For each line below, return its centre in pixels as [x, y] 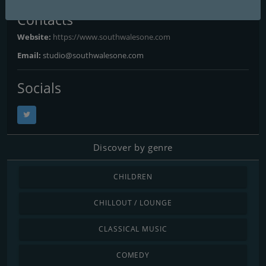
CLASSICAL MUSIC [133, 229]
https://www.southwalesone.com [112, 37]
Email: [30, 55]
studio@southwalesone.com [93, 55]
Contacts [45, 19]
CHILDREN [133, 176]
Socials [39, 88]
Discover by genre [133, 147]
